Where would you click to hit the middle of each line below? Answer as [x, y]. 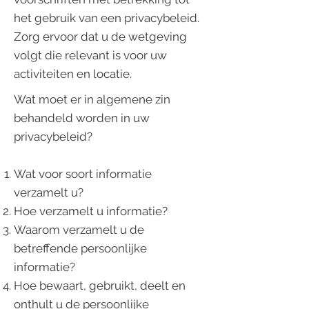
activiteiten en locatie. [73, 74]
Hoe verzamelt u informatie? [91, 211]
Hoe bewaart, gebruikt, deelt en [100, 286]
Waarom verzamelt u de [79, 230]
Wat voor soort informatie [83, 174]
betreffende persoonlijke [80, 248]
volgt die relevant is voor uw [90, 55]
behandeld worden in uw [82, 118]
